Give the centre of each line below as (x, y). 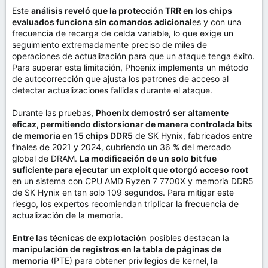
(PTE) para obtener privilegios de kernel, (129, 261)
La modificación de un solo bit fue (148, 158)
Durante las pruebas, (54, 113)
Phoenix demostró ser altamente (162, 113)
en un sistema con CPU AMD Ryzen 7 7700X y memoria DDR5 (133, 181)
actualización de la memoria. (68, 215)
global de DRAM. (46, 158)
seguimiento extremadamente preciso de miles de (109, 45)
